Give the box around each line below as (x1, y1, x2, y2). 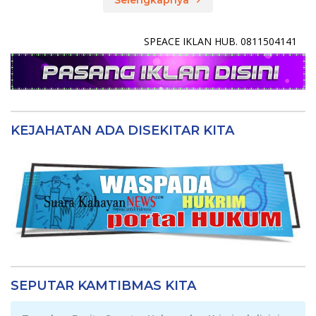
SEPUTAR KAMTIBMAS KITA (11, 278, 196, 294)
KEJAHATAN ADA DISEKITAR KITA (11, 123, 234, 139)
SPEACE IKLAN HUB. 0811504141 (58, 34, 212, 48)
